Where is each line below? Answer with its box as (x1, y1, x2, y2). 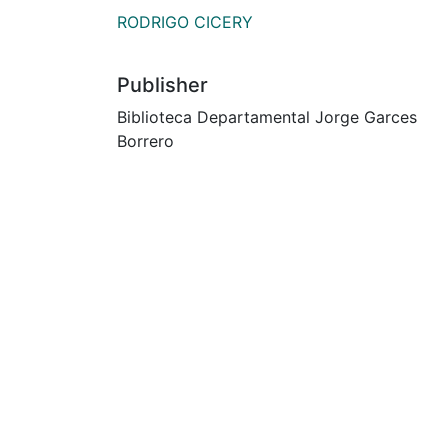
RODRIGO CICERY (117, 11, 253, 32)
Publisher (117, 72, 208, 97)
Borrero (117, 130, 174, 151)
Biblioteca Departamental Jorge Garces (117, 106, 417, 127)
